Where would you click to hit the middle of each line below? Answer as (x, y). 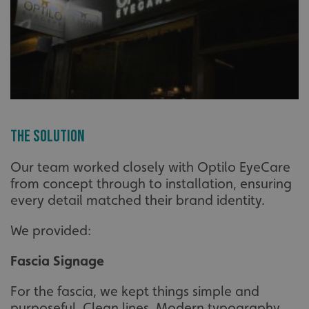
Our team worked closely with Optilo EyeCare (150, 167)
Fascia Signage (57, 261)
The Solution (48, 137)
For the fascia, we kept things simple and (135, 291)
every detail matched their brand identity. (138, 200)
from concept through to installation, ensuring (151, 184)
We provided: (51, 231)
